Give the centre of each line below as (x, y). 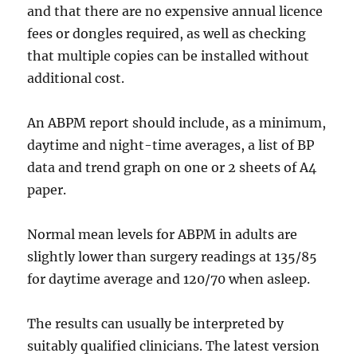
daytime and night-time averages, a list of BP (171, 145)
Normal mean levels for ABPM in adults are (163, 234)
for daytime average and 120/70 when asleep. (169, 279)
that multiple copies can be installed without (169, 56)
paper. (47, 190)
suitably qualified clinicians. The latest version (174, 346)
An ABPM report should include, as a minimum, (177, 123)
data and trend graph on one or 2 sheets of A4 (172, 167)
